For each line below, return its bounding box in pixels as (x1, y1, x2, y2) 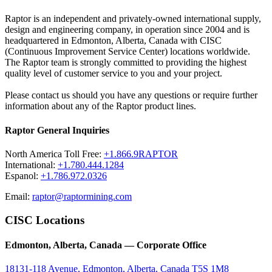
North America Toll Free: (5, 148, 104, 159)
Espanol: (5, 170, 41, 181)
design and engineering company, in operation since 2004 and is (5, 24, 250, 35)
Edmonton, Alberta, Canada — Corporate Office (5, 239, 206, 250)
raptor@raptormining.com (32, 191, 132, 202)
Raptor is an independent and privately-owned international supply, (5, 13, 261, 24)
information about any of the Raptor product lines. (5, 101, 196, 112)
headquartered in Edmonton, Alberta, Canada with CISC (5, 35, 222, 46)
